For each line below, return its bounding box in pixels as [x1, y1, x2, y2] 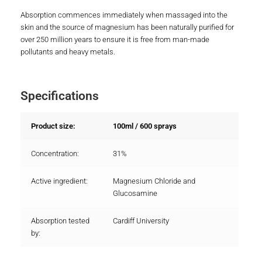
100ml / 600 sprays [113, 122, 177, 131]
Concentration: [31, 149, 80, 158]
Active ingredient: [31, 177, 88, 186]
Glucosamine [113, 189, 158, 198]
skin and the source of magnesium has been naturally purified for [20, 22, 234, 32]
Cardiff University [113, 216, 170, 226]
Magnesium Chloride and [113, 177, 196, 186]
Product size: [31, 122, 76, 131]
